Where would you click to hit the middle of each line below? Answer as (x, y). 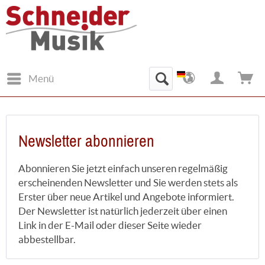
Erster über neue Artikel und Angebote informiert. (126, 196)
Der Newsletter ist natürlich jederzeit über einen (123, 211)
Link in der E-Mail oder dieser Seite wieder (110, 225)
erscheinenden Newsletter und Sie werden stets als (128, 182)
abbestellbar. (47, 239)
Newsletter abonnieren (86, 141)
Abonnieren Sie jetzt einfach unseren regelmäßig (123, 168)
